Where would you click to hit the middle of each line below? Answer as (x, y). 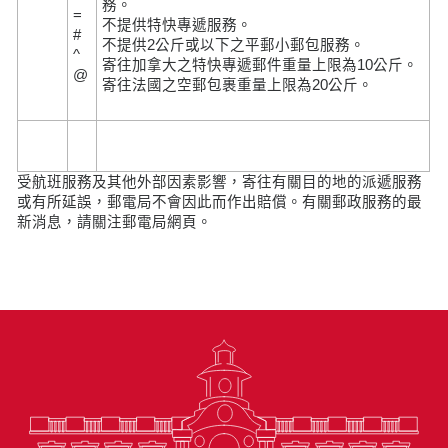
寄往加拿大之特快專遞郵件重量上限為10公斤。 (260, 64)
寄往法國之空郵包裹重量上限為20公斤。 (238, 84)
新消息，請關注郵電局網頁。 (115, 221)
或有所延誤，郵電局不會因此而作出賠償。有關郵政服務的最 (220, 201)
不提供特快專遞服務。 (177, 24)
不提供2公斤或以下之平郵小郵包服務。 (234, 44)
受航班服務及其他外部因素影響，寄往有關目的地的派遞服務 (220, 181)
